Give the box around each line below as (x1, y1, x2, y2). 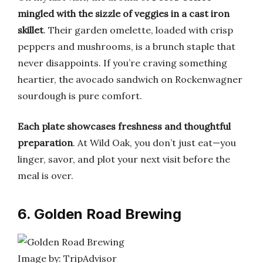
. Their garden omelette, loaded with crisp (43, 24, 233, 36)
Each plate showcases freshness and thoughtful (18, 120, 231, 132)
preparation (18, 137, 73, 149)
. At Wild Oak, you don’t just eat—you (73, 137, 236, 149)
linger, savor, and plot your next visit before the (18, 153, 230, 165)
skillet (18, 24, 43, 36)
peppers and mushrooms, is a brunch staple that (18, 41, 235, 52)
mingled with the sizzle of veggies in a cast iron (18, 8, 230, 19)
